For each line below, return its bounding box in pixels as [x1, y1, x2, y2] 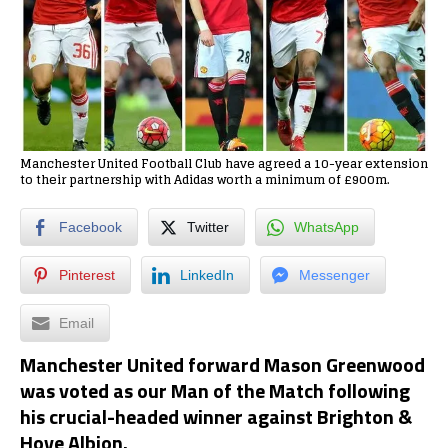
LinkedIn [180, 266, 234, 283]
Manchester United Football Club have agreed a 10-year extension [20, 152, 428, 174]
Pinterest [59, 266, 115, 283]
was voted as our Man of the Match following [20, 374, 410, 406]
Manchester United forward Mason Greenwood [20, 348, 425, 380]
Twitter [187, 218, 229, 235]
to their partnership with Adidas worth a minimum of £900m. [20, 168, 390, 190]
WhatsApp [294, 218, 359, 235]
